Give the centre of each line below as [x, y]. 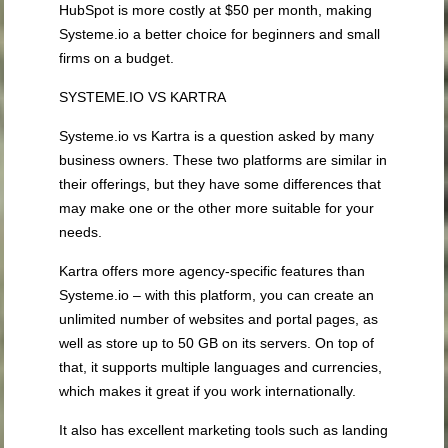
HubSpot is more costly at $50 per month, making [216, 10]
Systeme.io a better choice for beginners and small [220, 34]
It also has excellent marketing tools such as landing [224, 430]
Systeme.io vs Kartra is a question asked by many [217, 136]
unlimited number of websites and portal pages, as [219, 319]
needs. [81, 232]
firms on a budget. [117, 58]
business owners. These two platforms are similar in [223, 160]
